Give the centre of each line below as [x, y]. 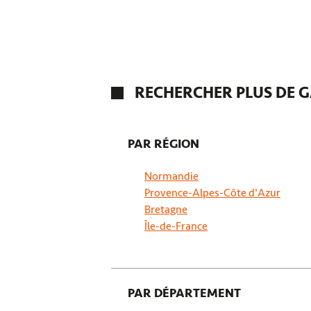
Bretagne [166, 210]
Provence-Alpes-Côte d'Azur [212, 193]
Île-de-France [176, 226]
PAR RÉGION [163, 144]
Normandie [171, 176]
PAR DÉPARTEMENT [184, 293]
